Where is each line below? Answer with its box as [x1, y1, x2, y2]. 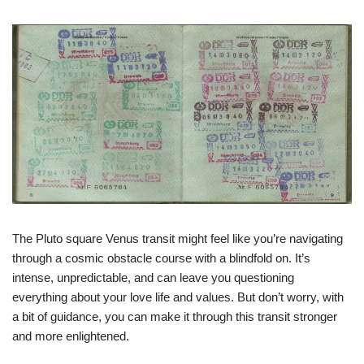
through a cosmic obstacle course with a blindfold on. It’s [12, 250, 310, 265]
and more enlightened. [12, 328, 129, 343]
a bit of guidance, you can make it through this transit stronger [12, 309, 337, 323]
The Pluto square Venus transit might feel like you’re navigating [12, 231, 343, 245]
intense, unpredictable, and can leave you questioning [12, 270, 294, 284]
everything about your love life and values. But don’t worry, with [12, 289, 344, 304]
